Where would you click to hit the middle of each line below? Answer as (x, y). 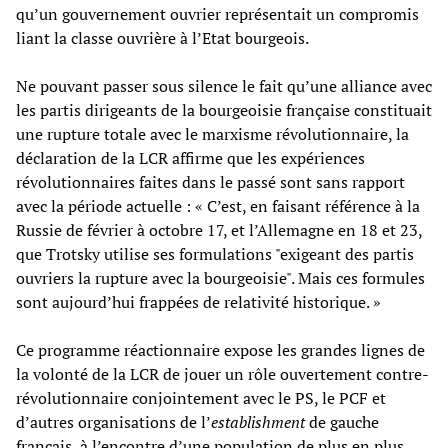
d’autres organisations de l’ (113, 421)
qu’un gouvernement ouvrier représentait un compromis (217, 13)
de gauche (342, 421)
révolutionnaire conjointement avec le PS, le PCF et (201, 397)
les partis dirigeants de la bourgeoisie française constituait (224, 109)
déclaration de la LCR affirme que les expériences (190, 157)
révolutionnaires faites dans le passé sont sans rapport (210, 181)
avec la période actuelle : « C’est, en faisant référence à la (218, 205)
